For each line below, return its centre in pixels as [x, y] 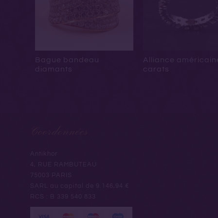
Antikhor [44, 154]
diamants [54, 69]
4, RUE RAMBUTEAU [64, 164]
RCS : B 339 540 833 [63, 196]
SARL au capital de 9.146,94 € [80, 186]
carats [156, 69]
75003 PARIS [51, 175]
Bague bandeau [67, 60]
